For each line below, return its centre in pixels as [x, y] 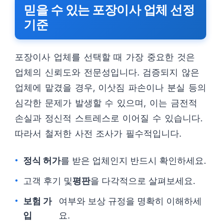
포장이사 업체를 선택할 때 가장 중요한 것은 [105, 57]
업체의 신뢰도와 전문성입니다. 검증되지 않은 [107, 72]
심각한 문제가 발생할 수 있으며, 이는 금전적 [106, 103]
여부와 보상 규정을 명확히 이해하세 [130, 201]
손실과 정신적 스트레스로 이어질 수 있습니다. [109, 118]
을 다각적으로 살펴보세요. [143, 181]
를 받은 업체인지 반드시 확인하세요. [133, 161]
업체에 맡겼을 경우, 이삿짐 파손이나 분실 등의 [110, 88]
